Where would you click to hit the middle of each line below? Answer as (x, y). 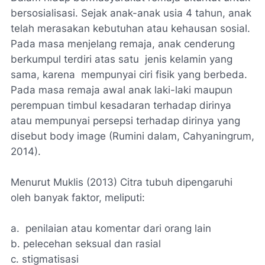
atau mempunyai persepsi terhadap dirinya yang (125, 120)
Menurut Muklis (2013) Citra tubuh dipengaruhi (122, 182)
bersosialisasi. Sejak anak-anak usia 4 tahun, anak (131, 13)
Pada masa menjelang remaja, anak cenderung (123, 43)
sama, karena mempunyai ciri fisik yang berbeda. (129, 74)
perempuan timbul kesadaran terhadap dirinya (121, 105)
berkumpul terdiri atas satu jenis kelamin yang (122, 59)
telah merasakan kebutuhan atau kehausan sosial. (130, 28)
